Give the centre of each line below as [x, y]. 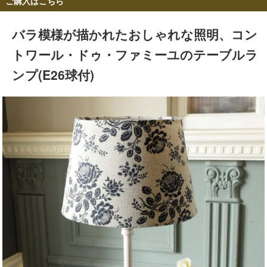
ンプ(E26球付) [53, 74]
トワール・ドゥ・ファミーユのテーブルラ [135, 54]
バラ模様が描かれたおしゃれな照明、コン [135, 34]
